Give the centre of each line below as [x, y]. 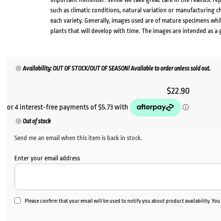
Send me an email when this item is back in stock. [78, 138]
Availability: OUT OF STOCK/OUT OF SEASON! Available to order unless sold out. [116, 69]
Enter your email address [47, 158]
